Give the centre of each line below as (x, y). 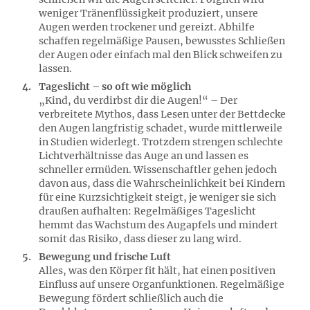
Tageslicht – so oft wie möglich (115, 86)
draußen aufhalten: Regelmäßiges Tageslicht (147, 211)
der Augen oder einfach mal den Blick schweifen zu (161, 55)
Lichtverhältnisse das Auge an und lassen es (144, 156)
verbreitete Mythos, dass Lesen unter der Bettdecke (162, 114)
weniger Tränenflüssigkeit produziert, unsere (148, 13)
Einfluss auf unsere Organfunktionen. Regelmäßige (162, 284)
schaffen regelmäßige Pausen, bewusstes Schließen (162, 41)
